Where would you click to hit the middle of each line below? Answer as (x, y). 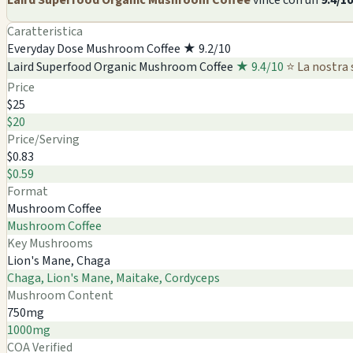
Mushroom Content (60, 295)
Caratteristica (45, 31)
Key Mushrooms (50, 243)
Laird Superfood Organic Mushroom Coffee (120, 67)
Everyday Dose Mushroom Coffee (94, 48)
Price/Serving (43, 139)
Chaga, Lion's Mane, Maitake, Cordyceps (113, 278)
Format (28, 191)
